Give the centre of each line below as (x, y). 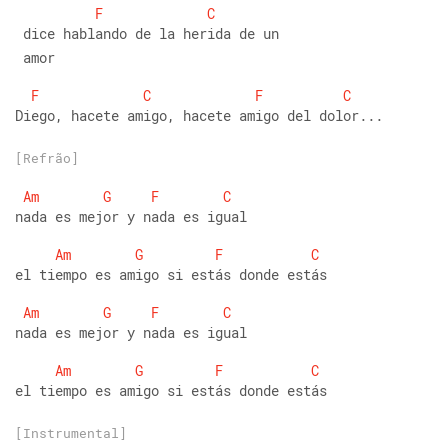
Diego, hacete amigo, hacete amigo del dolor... (199, 115)
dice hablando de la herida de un (147, 33)
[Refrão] (47, 158)
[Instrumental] (71, 433)
